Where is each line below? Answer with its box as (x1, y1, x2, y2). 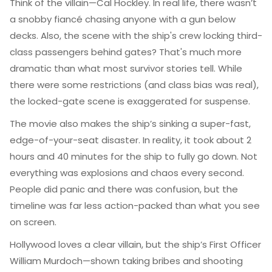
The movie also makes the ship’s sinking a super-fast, (10, 117, 251, 130)
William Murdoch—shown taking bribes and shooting (10, 254, 243, 267)
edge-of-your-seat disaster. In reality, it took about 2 (10, 134, 251, 146)
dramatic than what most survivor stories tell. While (10, 62, 242, 75)
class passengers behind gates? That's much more (10, 46, 242, 58)
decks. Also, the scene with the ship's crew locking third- (10, 29, 262, 42)
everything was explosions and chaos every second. (10, 166, 244, 179)
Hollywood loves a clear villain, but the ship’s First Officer (10, 238, 261, 251)
